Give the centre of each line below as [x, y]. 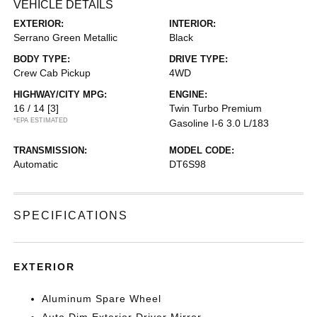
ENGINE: [188, 94]
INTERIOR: [192, 24]
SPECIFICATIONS [71, 215]
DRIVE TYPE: [198, 59]
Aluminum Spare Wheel [102, 299]
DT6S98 [188, 164]
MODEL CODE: [202, 150]
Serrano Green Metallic [66, 38]
